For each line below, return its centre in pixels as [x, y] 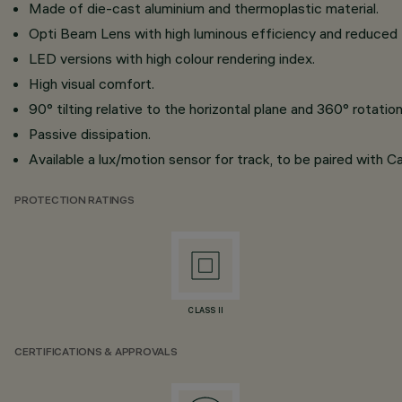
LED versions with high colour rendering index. [172, 58]
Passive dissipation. [90, 134]
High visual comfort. [92, 83]
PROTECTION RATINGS [74, 201]
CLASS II [206, 311]
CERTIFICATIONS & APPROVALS [96, 353]
